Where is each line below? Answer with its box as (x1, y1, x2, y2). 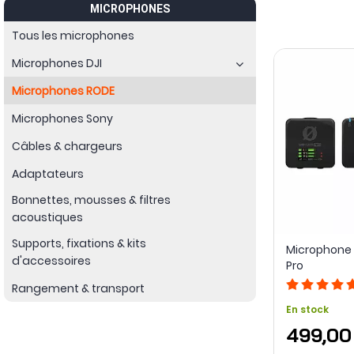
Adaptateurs (12, 165, 84, 182)
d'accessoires (12, 252, 91, 269)
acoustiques (12, 209, 83, 225)
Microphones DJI (12, 55, 102, 71)
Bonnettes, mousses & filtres (12, 191, 171, 208)
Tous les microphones (12, 27, 134, 43)
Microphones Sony (12, 110, 113, 126)
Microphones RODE (12, 82, 115, 99)
